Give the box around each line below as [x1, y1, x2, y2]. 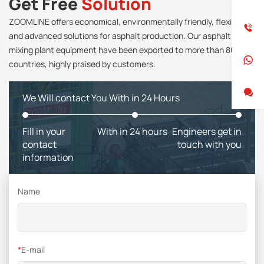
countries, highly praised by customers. [9, 58, 159, 70]
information [22, 151, 74, 164]
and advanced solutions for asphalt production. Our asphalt [9, 30, 231, 42]
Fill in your [22, 125, 66, 138]
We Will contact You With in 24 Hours [22, 91, 180, 105]
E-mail [21, 244, 45, 256]
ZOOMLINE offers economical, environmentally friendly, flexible [9, 16, 243, 28]
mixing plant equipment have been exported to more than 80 [9, 44, 236, 56]
